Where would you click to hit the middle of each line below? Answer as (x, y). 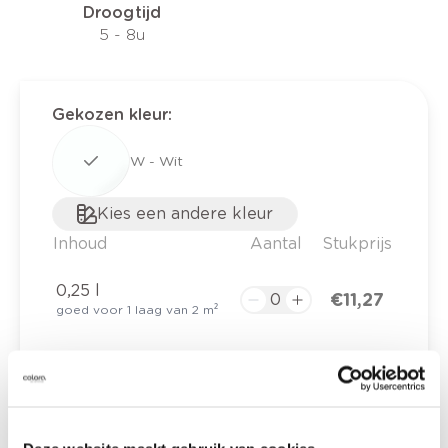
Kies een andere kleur (185, 213)
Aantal (275, 243)
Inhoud (80, 243)
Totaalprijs (108, 406)
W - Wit (156, 160)
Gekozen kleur (110, 114)
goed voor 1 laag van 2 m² (137, 309)
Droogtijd (122, 12)
